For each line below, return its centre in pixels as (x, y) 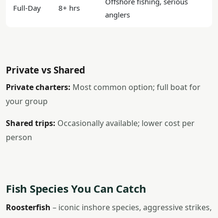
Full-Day (27, 8)
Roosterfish (28, 207)
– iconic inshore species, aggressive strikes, (131, 207)
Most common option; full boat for (136, 87)
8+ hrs (69, 8)
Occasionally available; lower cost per (125, 123)
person (19, 137)
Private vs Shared (45, 70)
